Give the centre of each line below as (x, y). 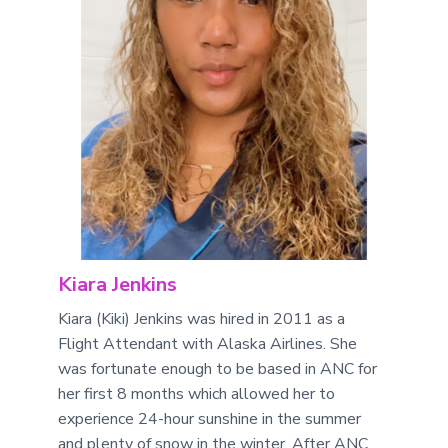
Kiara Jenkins (118, 284)
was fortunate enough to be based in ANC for (218, 368)
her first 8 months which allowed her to (197, 393)
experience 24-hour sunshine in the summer (210, 418)
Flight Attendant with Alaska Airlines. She (208, 343)
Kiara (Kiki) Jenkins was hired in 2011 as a (202, 318)
